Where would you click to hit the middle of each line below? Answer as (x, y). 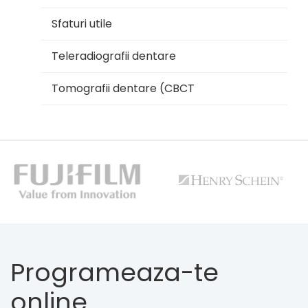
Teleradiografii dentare (114, 56)
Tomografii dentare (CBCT (123, 88)
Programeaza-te (114, 272)
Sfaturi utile (82, 23)
